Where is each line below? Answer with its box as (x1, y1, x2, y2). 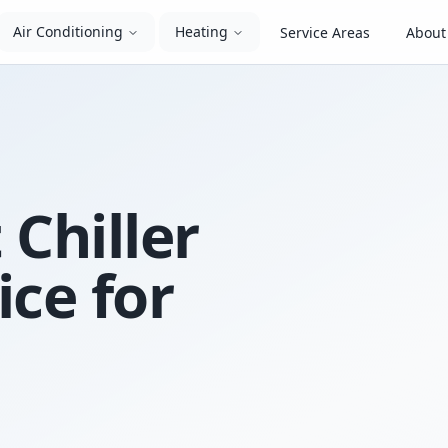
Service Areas (280, 23, 371, 42)
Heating (175, 22, 229, 41)
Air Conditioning (13, 22, 124, 41)
